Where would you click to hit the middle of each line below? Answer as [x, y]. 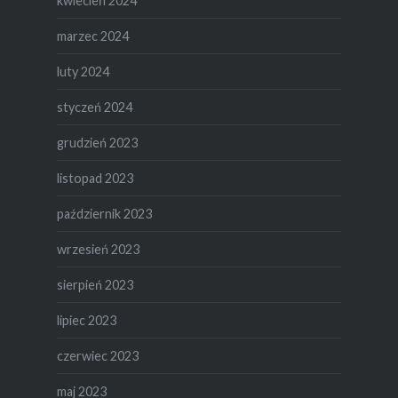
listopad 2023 [95, 178]
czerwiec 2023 [97, 355]
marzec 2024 [92, 36]
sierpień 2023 [95, 284]
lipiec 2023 [86, 320]
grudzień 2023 [97, 142]
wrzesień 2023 [98, 249]
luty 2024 [83, 71]
